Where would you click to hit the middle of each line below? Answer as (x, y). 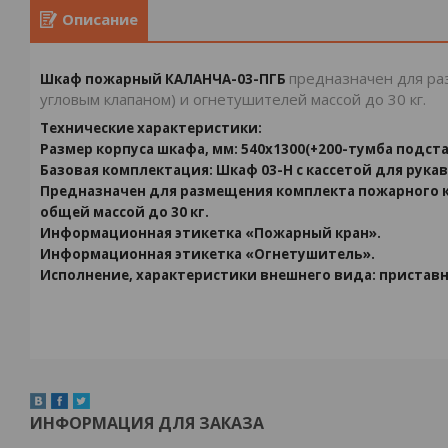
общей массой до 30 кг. (124, 212)
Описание (100, 19)
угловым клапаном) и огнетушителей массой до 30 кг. (233, 99)
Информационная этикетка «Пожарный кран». (210, 233)
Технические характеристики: (151, 128)
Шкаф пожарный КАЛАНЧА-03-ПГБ (163, 79)
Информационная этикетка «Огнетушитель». (207, 254)
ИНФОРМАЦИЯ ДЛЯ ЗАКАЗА (147, 423)
